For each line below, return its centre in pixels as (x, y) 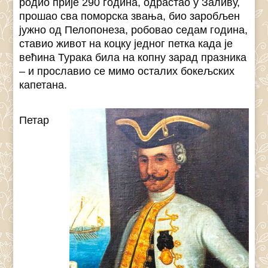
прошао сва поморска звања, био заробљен (130, 16)
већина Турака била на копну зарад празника (133, 58)
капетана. (43, 85)
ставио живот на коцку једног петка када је (126, 44)
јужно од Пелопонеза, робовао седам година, (134, 30)
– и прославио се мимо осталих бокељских (127, 71)
